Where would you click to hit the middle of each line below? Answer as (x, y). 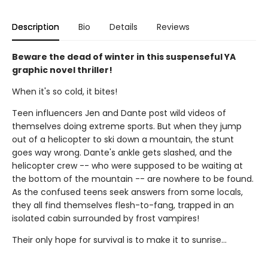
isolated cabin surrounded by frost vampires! (106, 218)
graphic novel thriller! (62, 70)
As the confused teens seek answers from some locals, (127, 192)
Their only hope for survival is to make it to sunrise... (119, 240)
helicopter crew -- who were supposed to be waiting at (127, 166)
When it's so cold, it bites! (65, 92)
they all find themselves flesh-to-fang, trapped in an (123, 205)
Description (36, 27)
